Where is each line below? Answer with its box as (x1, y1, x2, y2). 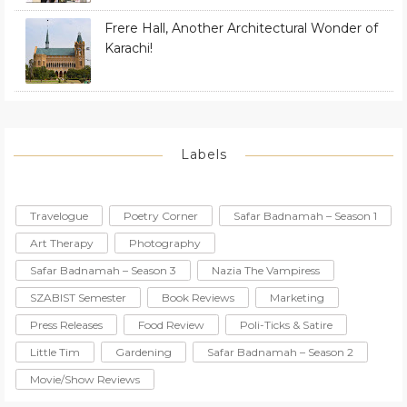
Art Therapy (30, 235, 94, 250)
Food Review (138, 317, 204, 332)
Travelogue (30, 208, 88, 223)
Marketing (270, 290, 324, 304)
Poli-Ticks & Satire (240, 317, 333, 332)
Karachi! (104, 39, 153, 56)
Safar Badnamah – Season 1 (233, 208, 377, 223)
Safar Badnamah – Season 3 (30, 263, 176, 277)
